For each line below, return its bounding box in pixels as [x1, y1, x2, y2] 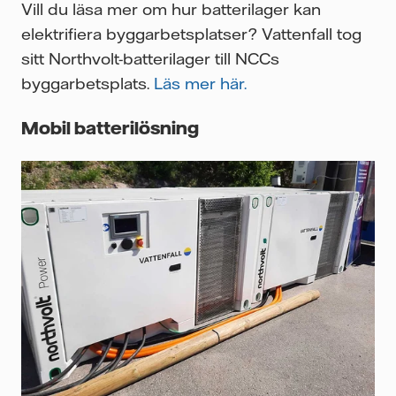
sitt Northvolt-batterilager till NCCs [21, 48, 279, 68]
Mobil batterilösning [21, 116, 199, 138]
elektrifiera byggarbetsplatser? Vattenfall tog [21, 23, 362, 43]
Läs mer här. [154, 72, 247, 93]
